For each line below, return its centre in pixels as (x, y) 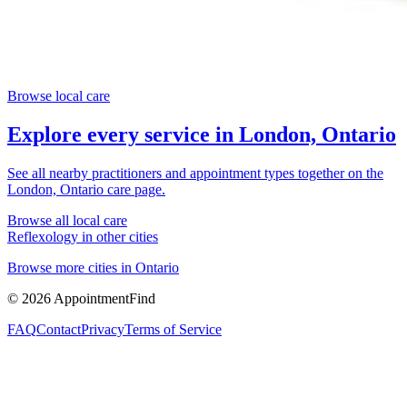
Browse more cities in (71, 268)
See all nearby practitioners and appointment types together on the (195, 174)
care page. (134, 190)
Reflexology (43, 237)
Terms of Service (173, 330)
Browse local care (59, 96)
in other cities (118, 237)
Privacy (103, 330)
